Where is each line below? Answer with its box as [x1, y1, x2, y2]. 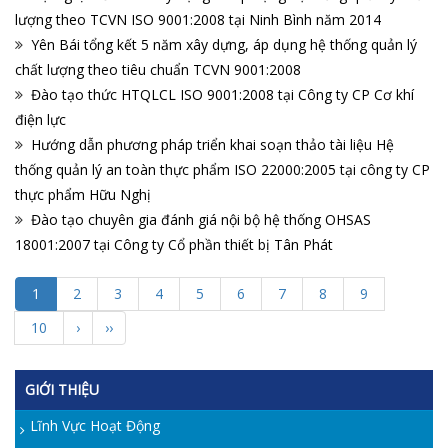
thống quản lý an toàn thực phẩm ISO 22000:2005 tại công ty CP [15, 160, 430, 180]
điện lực [15, 110, 66, 130]
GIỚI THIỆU [25, 380, 99, 400]
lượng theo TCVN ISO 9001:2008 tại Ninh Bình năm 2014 [15, 10, 381, 30]
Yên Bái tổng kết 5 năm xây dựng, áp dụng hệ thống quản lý [31, 35, 417, 55]
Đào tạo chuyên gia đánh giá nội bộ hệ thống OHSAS [31, 210, 371, 230]
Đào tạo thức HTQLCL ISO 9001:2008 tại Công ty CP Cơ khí [31, 85, 414, 105]
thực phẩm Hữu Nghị [15, 185, 151, 205]
